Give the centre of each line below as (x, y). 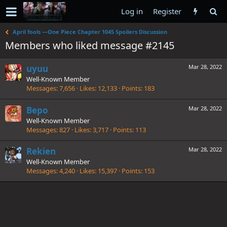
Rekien (41, 151)
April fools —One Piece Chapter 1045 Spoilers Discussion (90, 32)
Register (167, 11)
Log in (132, 11)
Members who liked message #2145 (90, 45)
